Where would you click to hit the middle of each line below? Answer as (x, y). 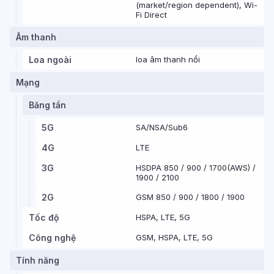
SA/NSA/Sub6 (162, 127)
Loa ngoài (50, 60)
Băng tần (47, 105)
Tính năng (38, 260)
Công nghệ (52, 238)
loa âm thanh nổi (168, 59)
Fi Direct (151, 15)
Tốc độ (44, 217)
